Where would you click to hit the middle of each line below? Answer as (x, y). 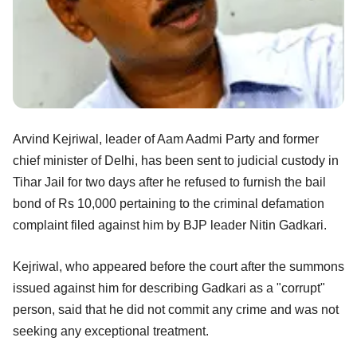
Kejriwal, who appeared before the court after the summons (178, 266)
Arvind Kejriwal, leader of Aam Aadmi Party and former (166, 139)
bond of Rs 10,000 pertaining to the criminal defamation (169, 203)
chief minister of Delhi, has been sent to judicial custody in (176, 160)
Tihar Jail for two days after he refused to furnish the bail (169, 182)
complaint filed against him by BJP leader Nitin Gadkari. (170, 225)
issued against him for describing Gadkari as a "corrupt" (169, 288)
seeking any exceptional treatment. (111, 331)
